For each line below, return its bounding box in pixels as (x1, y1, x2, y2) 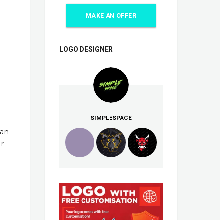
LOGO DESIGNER (59, 45, 113, 54)
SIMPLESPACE (90, 114, 132, 122)
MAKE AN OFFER (86, 12, 136, 20)
